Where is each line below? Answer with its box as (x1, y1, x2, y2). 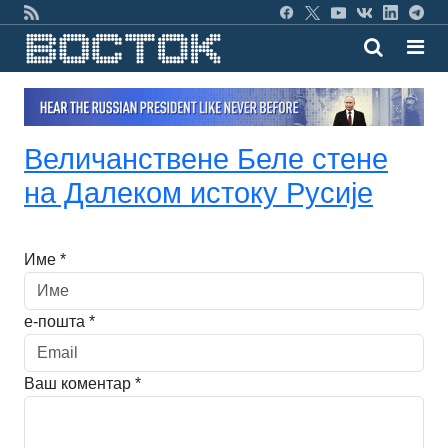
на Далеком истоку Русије (24, 176, 373, 209)
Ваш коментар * (24, 374, 141, 392)
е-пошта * (24, 312, 95, 330)
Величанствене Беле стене (24, 142, 388, 175)
